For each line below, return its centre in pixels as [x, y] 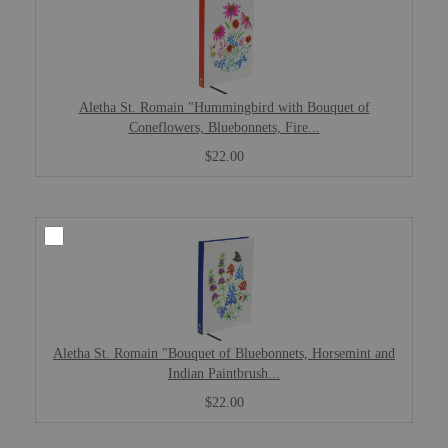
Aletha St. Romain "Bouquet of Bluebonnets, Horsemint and [224, 353]
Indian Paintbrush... [224, 373]
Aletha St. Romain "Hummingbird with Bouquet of [224, 107]
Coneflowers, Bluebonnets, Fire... [224, 127]
